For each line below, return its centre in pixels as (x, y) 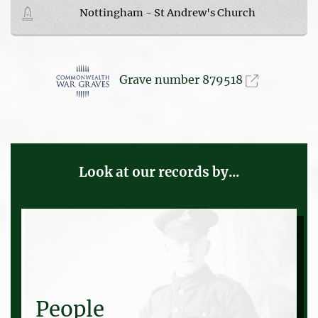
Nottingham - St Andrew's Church (167, 12)
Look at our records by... (159, 172)
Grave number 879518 (182, 80)
